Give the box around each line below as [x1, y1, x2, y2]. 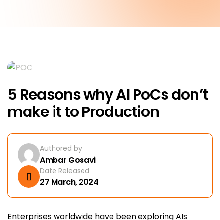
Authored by [40, 143, 82, 153]
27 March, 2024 [40, 176, 99, 188]
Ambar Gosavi [40, 154, 96, 165]
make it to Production [7, 102, 160, 122]
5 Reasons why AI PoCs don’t [7, 84, 208, 105]
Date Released [40, 165, 89, 176]
